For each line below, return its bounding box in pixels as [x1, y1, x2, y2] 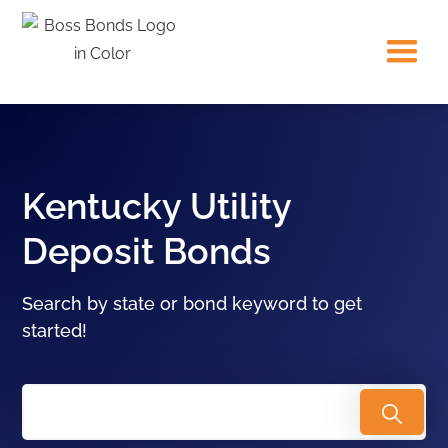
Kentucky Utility [22, 185, 292, 227]
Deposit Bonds [22, 230, 272, 272]
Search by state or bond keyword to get [22, 293, 363, 314]
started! [22, 320, 88, 341]
